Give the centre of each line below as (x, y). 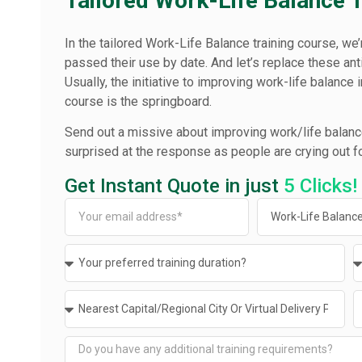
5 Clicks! (320, 185)
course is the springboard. (138, 101)
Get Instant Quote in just (174, 185)
